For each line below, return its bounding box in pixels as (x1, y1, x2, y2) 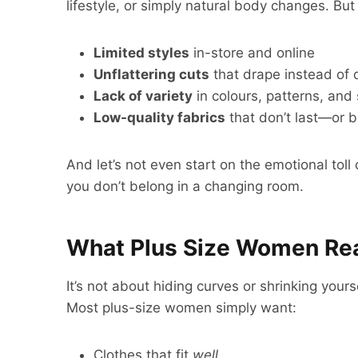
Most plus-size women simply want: (66, 300, 296, 316)
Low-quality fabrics (93, 109, 225, 126)
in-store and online (189, 45, 315, 62)
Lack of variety (93, 88, 193, 105)
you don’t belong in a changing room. (66, 178, 304, 195)
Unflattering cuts (93, 66, 209, 83)
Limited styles (93, 45, 189, 62)
